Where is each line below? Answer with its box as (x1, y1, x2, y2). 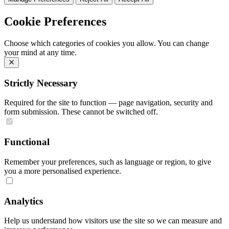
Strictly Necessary (4, 77, 78, 88)
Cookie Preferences (4, 15, 106, 29)
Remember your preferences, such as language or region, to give (4, 157, 211, 166)
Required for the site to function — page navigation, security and (4, 98, 213, 107)
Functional (4, 136, 50, 148)
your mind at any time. (4, 48, 77, 57)
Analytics (4, 195, 43, 207)
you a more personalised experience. (4, 166, 121, 175)
